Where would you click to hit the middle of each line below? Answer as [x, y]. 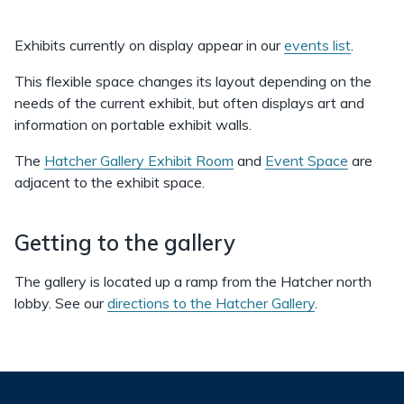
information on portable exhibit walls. [133, 124]
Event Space [307, 160]
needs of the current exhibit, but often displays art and [189, 102]
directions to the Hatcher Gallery [211, 303]
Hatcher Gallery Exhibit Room [139, 160]
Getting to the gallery [125, 242]
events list [317, 45]
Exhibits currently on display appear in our [149, 45]
